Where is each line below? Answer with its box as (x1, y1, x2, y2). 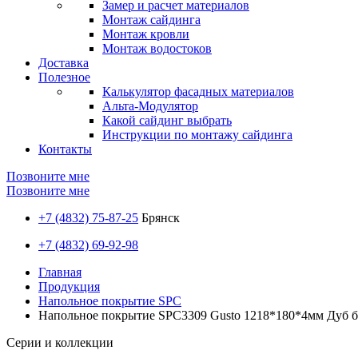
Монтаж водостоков (102, 42, 212, 55)
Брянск (138, 211, 180, 225)
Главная (38, 265, 82, 279)
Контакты (38, 142, 92, 156)
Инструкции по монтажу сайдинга (102, 128, 292, 141)
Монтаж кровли (102, 27, 189, 41)
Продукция (38, 280, 100, 293)
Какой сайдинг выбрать (102, 113, 232, 127)
